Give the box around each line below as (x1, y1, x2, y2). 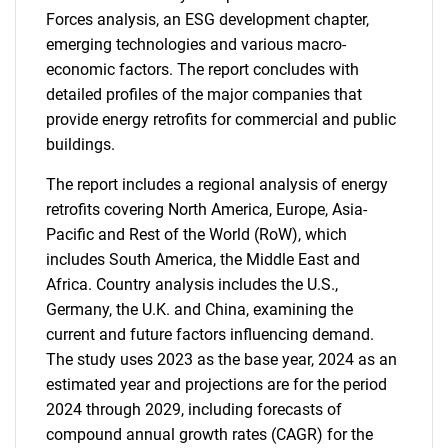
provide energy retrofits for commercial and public (46, 110, 396, 130)
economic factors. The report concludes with (46, 60, 359, 80)
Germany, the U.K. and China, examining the (46, 300, 353, 320)
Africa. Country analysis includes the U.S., (46, 275, 338, 295)
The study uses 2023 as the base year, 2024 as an (46, 350, 397, 370)
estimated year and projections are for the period (46, 375, 387, 395)
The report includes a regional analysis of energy (46, 175, 388, 195)
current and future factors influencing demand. (46, 325, 374, 345)
